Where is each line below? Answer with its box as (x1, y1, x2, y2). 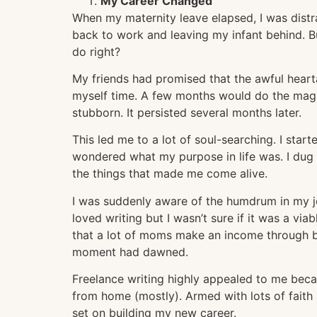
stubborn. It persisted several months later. (72, 105, 301, 120)
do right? (72, 44, 120, 59)
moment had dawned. (72, 244, 188, 259)
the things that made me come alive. (72, 166, 267, 181)
